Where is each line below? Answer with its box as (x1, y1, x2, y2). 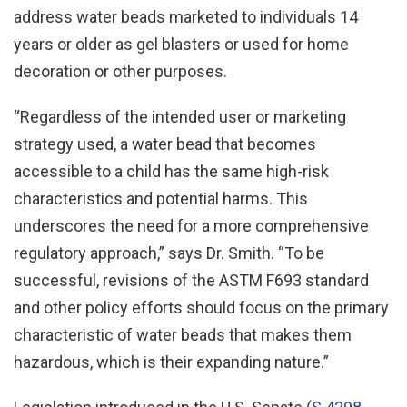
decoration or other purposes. (14, 62, 227, 81)
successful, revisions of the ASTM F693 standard (14, 271, 369, 290)
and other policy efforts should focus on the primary (14, 298, 389, 317)
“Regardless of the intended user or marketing (14, 107, 346, 126)
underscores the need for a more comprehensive (14, 216, 369, 235)
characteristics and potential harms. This (14, 189, 308, 208)
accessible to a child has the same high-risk (14, 162, 329, 181)
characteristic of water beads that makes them (14, 325, 352, 344)
